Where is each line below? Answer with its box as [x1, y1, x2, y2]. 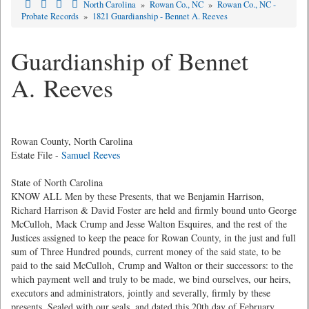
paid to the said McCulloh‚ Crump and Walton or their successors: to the [11, 259, 293, 272]
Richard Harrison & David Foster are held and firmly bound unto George [11, 203, 297, 217]
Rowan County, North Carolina [11, 134, 132, 148]
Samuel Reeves [61, 148, 120, 161]
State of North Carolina [11, 176, 103, 189]
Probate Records [21, 10, 81, 22]
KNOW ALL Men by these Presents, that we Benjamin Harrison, [11, 190, 264, 203]
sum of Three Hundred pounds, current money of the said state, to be [11, 245, 281, 258]
